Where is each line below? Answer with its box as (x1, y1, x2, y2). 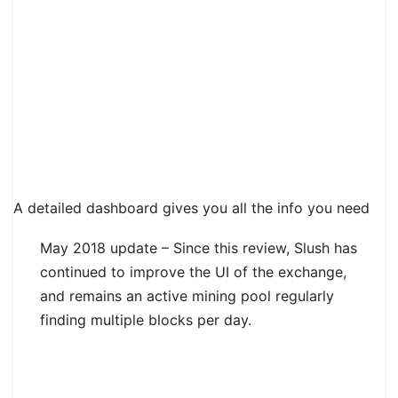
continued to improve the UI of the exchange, (40, 263, 346, 282)
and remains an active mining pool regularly (40, 287, 334, 306)
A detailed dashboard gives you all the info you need (13, 199, 370, 218)
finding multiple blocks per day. (40, 311, 251, 330)
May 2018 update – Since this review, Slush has (40, 239, 357, 258)
